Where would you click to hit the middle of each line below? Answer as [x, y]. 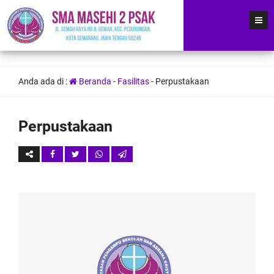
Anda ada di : [44, 81]
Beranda [94, 81]
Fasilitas [133, 81]
